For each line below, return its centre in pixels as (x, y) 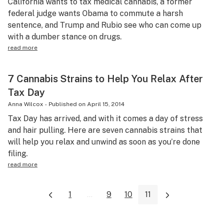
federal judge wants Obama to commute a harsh (95, 13)
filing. (18, 154)
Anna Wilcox (26, 104)
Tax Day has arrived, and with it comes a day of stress (105, 118)
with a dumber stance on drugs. (65, 37)
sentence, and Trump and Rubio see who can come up (105, 25)
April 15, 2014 (106, 104)
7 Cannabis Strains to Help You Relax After (105, 79)
